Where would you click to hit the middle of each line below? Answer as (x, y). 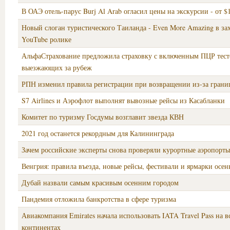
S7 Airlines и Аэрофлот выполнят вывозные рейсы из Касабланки (123, 100)
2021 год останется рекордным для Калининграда (98, 133)
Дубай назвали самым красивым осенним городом (100, 183)
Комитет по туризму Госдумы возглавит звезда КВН (103, 117)
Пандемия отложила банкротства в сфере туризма (99, 199)
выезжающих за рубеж (57, 68)
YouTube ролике (46, 39)
